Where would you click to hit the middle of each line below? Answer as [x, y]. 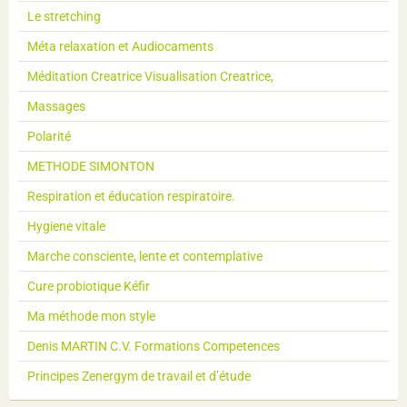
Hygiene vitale [66, 227]
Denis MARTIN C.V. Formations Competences [154, 347]
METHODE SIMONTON [91, 167]
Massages [56, 107]
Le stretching [64, 17]
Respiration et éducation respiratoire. [131, 197]
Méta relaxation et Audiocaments [120, 47]
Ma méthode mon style [91, 317]
